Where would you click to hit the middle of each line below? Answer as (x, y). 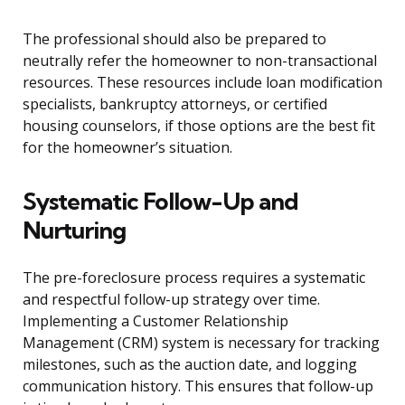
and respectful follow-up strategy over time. (171, 300)
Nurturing (74, 231)
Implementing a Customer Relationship (155, 321)
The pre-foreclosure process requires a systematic (194, 278)
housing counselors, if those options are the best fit (199, 126)
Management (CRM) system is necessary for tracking (201, 343)
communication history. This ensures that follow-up (198, 386)
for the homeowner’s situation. (127, 148)
